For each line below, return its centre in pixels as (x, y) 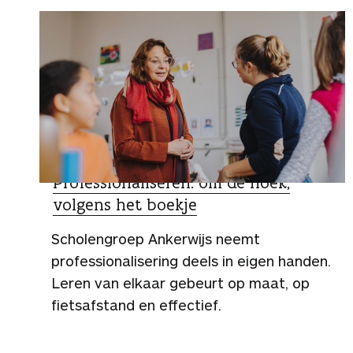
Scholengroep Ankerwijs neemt (156, 238)
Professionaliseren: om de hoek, (171, 182)
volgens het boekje (125, 204)
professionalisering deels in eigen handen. (191, 260)
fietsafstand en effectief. (136, 305)
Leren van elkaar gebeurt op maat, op (180, 282)
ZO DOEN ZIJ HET (101, 161)
